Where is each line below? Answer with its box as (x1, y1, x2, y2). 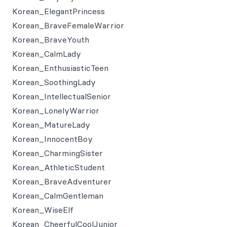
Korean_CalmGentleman (12, 191, 103, 201)
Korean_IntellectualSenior (12, 91, 111, 101)
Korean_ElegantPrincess (12, 6, 105, 16)
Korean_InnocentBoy (12, 134, 93, 144)
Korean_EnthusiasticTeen (12, 63, 108, 73)
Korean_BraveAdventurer (12, 176, 111, 186)
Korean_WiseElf (12, 205, 73, 215)
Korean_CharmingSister (12, 148, 103, 158)
